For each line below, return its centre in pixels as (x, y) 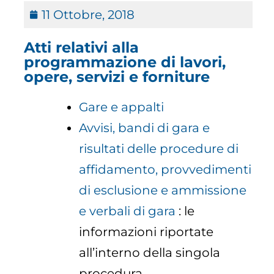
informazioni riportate (146, 232)
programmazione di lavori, (125, 62)
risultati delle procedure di (159, 149)
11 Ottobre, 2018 (88, 15)
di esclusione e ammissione (163, 191)
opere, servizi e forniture (117, 77)
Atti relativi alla (82, 48)
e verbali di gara (128, 211)
